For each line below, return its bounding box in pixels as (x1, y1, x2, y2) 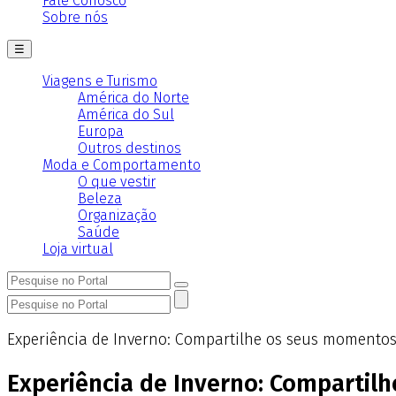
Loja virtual (42, 240, 113, 258)
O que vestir (78, 173, 156, 191)
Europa (78, 123, 124, 141)
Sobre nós (42, 9, 108, 27)
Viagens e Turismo (42, 72, 157, 90)
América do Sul (78, 106, 174, 124)
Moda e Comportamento (42, 156, 201, 174)
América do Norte (78, 89, 189, 107)
